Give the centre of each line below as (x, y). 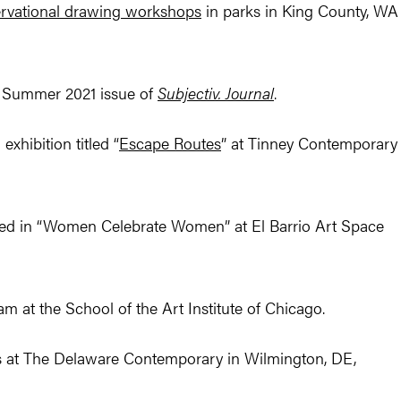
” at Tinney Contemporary (309, 143)
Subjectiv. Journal (216, 93)
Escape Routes (170, 143)
